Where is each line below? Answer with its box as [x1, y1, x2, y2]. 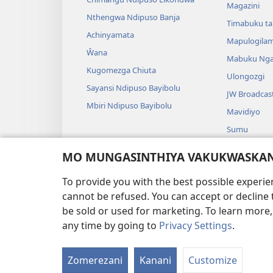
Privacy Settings [159, 219, 232, 232]
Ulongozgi [226, 71, 264, 82]
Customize [188, 253, 237, 267]
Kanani [140, 253, 171, 267]
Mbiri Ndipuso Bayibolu [87, 100, 172, 112]
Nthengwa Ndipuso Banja [87, 12, 180, 23]
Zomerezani [68, 253, 122, 267]
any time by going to [62, 219, 159, 232]
